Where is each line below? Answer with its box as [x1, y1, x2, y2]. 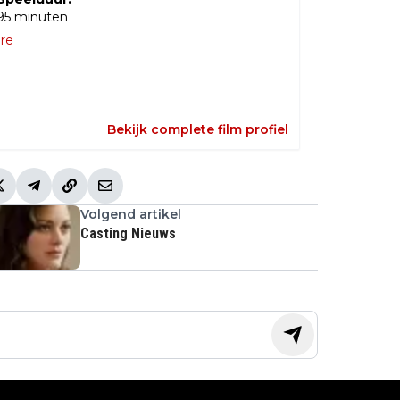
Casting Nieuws [80, 225, 176, 243]
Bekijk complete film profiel [107, 121, 288, 138]
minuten [11, 9, 68, 26]
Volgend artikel [80, 206, 181, 223]
